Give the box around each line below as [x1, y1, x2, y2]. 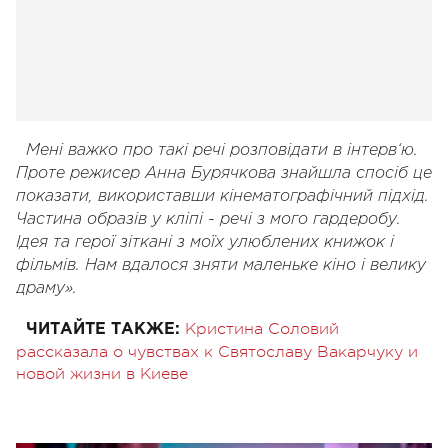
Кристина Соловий [185, 319, 339, 338]
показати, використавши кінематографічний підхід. [16, 188, 429, 204]
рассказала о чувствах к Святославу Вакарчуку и [16, 342, 418, 361]
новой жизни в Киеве [16, 364, 188, 383]
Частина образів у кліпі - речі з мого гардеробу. [16, 211, 401, 227]
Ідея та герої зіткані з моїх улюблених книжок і [16, 234, 394, 250]
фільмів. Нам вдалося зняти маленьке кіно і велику [16, 257, 426, 273]
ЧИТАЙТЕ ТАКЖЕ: [26, 321, 180, 337]
